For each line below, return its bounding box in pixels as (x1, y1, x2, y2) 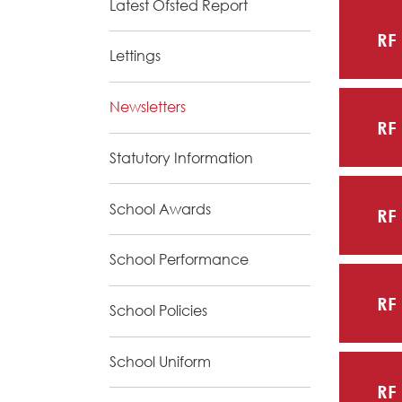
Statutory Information (109, 148, 253, 167)
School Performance (109, 250, 249, 269)
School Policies (109, 301, 207, 320)
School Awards (109, 199, 211, 218)
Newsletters (109, 98, 186, 117)
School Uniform (109, 353, 211, 371)
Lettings (109, 47, 161, 66)
